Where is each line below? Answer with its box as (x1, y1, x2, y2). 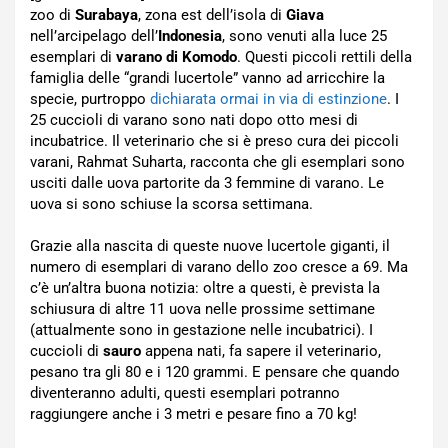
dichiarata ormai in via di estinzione (150, 90, 387, 108)
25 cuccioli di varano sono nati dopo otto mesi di (30, 111, 358, 129)
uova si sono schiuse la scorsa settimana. (30, 195, 313, 213)
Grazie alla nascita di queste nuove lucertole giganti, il (30, 237, 390, 255)
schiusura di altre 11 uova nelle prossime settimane (30, 300, 375, 318)
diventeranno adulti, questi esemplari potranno (30, 384, 340, 402)
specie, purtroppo (30, 90, 150, 108)
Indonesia (158, 27, 222, 45)
